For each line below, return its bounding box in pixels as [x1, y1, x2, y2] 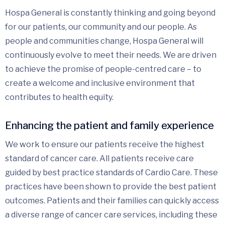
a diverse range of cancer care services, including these [5, 209, 217, 219]
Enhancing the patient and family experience [5, 119, 214, 132]
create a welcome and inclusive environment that [5, 78, 195, 88]
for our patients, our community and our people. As [5, 22, 197, 32]
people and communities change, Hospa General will [5, 36, 203, 46]
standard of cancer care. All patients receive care [5, 153, 194, 163]
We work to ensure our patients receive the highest [5, 139, 204, 149]
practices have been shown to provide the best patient [5, 181, 216, 191]
